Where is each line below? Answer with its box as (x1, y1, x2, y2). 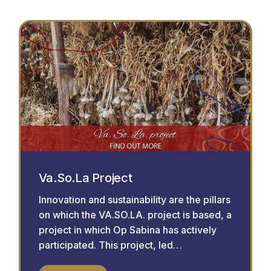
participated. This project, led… (38, 238, 182, 251)
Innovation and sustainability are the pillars (38, 193, 230, 206)
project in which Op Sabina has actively (38, 223, 217, 236)
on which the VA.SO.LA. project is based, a (38, 208, 232, 221)
